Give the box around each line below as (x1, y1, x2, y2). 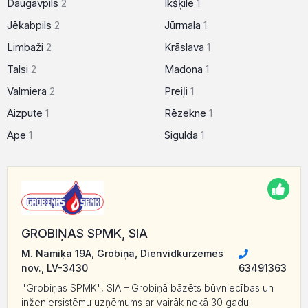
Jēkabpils (7, 19, 54, 32)
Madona (164, 63, 206, 76)
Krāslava (164, 41, 207, 54)
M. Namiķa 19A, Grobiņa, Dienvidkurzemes (21, 247, 223, 260)
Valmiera (7, 85, 49, 98)
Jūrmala (164, 19, 203, 32)
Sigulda (164, 129, 201, 142)
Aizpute (7, 107, 45, 120)
